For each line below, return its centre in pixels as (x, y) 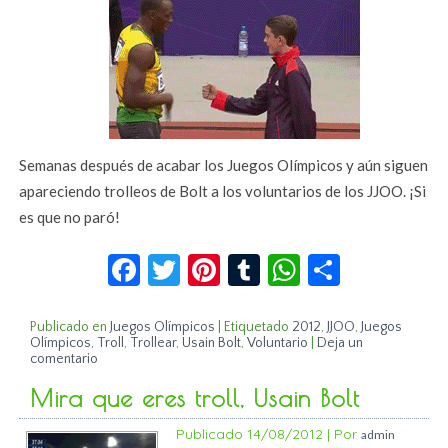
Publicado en (69, 326)
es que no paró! (70, 216)
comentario (64, 358)
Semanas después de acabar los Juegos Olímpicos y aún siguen (224, 164)
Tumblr (309, 261)
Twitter (232, 261)
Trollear (153, 342)
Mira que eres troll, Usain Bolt (195, 397)
